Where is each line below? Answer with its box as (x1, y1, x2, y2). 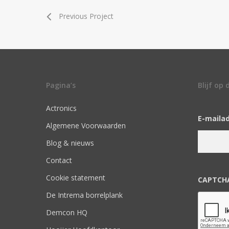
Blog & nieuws (46, 138, 94, 148)
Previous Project (59, 11, 113, 21)
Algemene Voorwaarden (46, 121, 126, 131)
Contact (46, 155, 72, 166)
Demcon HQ (46, 208, 87, 218)
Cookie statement (46, 173, 105, 183)
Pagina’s (46, 80, 76, 90)
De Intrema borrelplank (46, 190, 123, 200)
